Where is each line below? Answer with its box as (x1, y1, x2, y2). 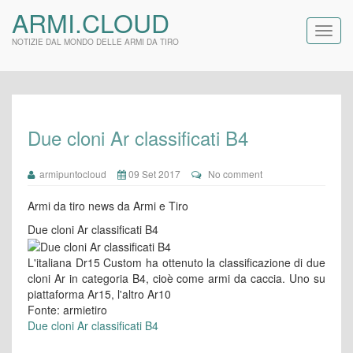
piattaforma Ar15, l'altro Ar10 (28, 286, 171, 303)
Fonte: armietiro (28, 302, 107, 318)
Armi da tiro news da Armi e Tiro (28, 198, 188, 214)
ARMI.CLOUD (12, 4, 169, 40)
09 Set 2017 (126, 167, 180, 180)
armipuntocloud (35, 167, 106, 180)
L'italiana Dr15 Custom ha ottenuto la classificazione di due (28, 255, 325, 271)
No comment (208, 167, 262, 180)
